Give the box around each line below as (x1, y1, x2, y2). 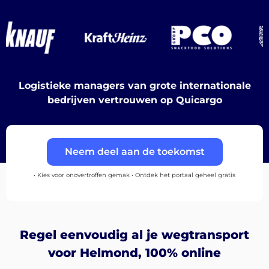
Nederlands (12, 189, 70, 201)
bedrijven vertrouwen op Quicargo (47, 94, 222, 106)
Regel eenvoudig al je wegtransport (20, 228, 249, 243)
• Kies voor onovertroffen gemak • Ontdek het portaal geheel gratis (34, 171, 235, 180)
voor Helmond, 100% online (48, 246, 221, 261)
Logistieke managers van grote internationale (18, 80, 251, 92)
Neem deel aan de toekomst (64, 145, 205, 157)
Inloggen (30, 247, 74, 259)
